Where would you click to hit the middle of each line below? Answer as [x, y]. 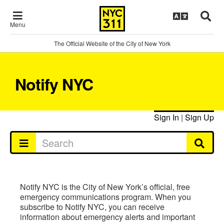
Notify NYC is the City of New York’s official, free [105, 187]
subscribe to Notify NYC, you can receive [92, 207]
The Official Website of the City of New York [112, 43]
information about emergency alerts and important [107, 217]
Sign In [166, 117]
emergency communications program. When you [105, 197]
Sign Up [199, 117]
